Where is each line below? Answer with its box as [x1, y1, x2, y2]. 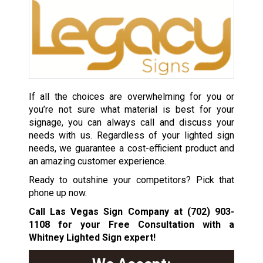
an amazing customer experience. [28, 156, 166, 167]
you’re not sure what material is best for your [28, 104, 235, 116]
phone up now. [28, 187, 87, 199]
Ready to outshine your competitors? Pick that [28, 174, 235, 186]
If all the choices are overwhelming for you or [28, 91, 235, 103]
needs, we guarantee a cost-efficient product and [28, 143, 235, 154]
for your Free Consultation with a [49, 219, 235, 231]
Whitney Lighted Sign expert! [28, 232, 156, 244]
